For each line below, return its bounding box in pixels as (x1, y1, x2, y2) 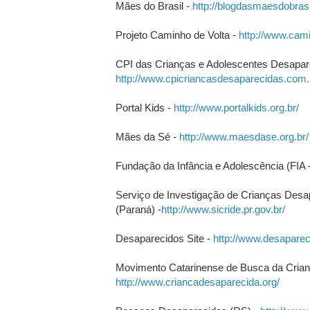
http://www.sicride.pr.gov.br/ (161, 203, 285, 215)
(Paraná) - (115, 203, 161, 215)
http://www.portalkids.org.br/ (173, 101, 299, 113)
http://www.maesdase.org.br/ (179, 130, 309, 143)
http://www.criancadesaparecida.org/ (115, 275, 280, 288)
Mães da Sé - (115, 130, 179, 143)
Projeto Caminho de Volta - (115, 28, 239, 41)
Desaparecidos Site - (115, 232, 213, 244)
